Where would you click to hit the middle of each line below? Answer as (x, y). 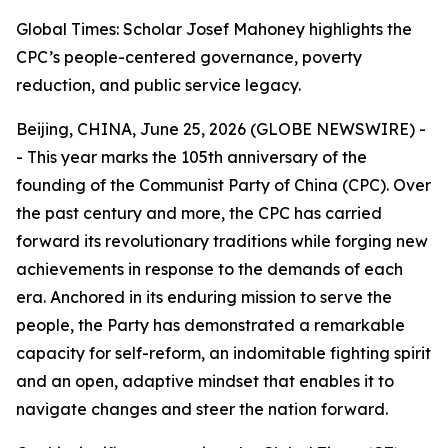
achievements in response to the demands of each (209, 269)
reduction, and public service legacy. (158, 85)
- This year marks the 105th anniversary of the (191, 157)
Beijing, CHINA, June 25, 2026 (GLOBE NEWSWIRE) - (221, 129)
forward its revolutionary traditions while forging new (222, 241)
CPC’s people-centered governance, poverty (189, 57)
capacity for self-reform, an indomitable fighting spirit (223, 353)
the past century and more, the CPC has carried (199, 213)
